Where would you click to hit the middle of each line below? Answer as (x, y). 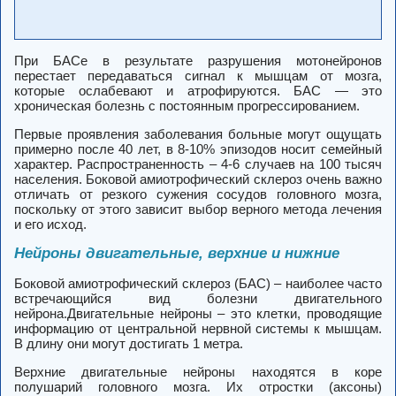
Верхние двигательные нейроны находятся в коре (198, 372)
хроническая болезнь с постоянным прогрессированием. (187, 106)
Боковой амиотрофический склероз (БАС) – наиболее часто (198, 284)
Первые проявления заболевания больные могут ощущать (198, 134)
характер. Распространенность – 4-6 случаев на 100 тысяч (198, 164)
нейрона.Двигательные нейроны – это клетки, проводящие (198, 314)
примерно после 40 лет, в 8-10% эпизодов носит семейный (198, 149)
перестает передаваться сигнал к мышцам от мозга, (198, 76)
